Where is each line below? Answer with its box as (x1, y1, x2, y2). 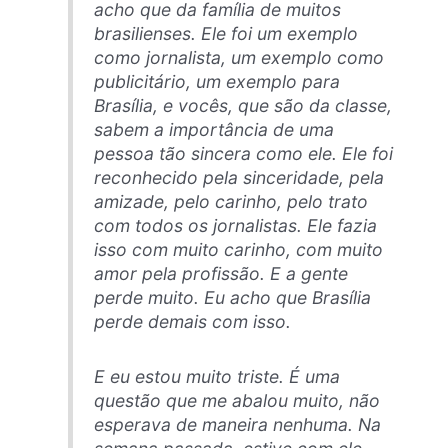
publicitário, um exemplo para (93, 71, 340, 93)
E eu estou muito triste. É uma (93, 365, 340, 387)
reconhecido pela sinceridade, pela (93, 167, 384, 189)
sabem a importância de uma (93, 119, 334, 141)
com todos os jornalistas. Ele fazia (93, 215, 377, 237)
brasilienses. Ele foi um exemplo (93, 23, 358, 45)
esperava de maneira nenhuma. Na (93, 413, 381, 435)
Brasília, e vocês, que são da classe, (93, 95, 392, 117)
